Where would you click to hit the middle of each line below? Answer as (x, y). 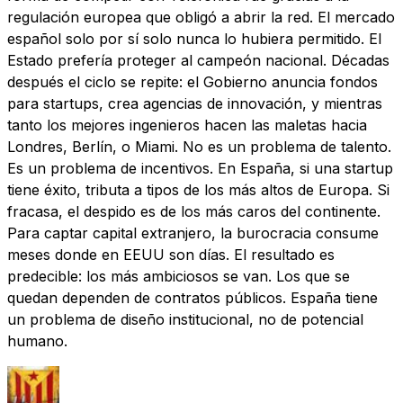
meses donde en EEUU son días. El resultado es (171, 254)
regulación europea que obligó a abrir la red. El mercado (201, 17)
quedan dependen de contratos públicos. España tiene (193, 297)
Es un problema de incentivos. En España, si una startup (200, 168)
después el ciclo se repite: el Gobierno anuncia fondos (193, 81)
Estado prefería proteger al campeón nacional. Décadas (198, 60)
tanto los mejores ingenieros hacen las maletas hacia (187, 125)
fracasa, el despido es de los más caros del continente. (194, 211)
